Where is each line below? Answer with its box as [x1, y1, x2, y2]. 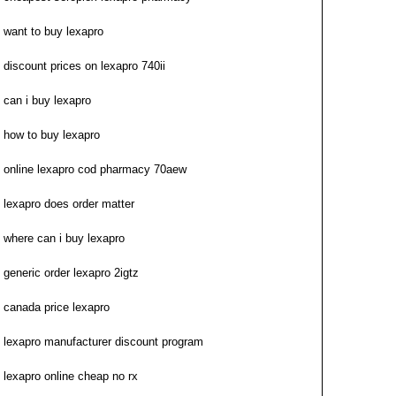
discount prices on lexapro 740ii [4, 59, 165, 72]
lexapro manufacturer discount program [4, 335, 203, 348]
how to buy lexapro [4, 128, 100, 141]
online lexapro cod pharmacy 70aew [4, 163, 187, 176]
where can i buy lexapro [4, 232, 125, 245]
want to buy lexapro [4, 25, 103, 38]
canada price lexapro [4, 301, 110, 314]
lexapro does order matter [4, 197, 134, 210]
